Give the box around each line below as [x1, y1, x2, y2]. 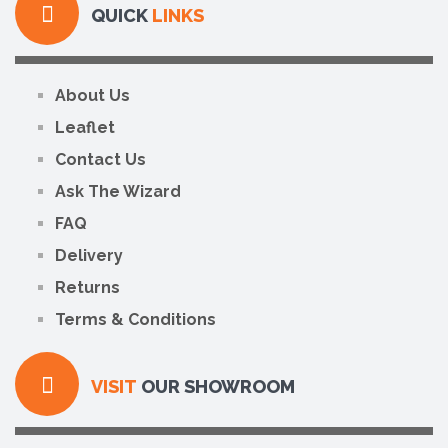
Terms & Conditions [55, 310, 216, 330]
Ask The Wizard [55, 182, 181, 202]
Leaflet [55, 118, 115, 138]
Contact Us [55, 150, 146, 170]
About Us [55, 86, 130, 106]
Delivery [55, 246, 123, 266]
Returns [55, 278, 120, 298]
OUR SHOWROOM [137, 376, 295, 398]
